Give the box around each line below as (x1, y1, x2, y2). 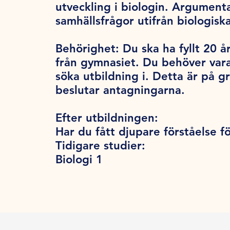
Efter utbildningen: (55, 111, 158, 125)
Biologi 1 (55, 152, 103, 167)
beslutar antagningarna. (55, 83, 192, 98)
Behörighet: (55, 42, 123, 56)
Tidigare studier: (55, 139, 145, 153)
